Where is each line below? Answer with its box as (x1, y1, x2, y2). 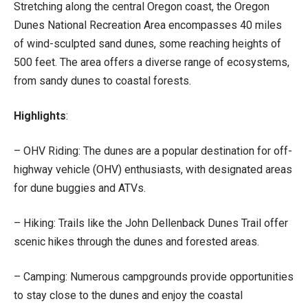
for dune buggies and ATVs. (14, 181, 146, 195)
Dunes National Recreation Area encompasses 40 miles (14, 18, 282, 32)
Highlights (14, 109, 66, 122)
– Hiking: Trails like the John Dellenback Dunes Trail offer (14, 216, 288, 230)
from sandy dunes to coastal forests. (14, 74, 191, 87)
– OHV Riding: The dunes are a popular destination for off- (14, 144, 292, 157)
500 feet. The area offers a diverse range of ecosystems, (14, 55, 289, 69)
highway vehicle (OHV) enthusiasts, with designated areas (14, 162, 292, 176)
